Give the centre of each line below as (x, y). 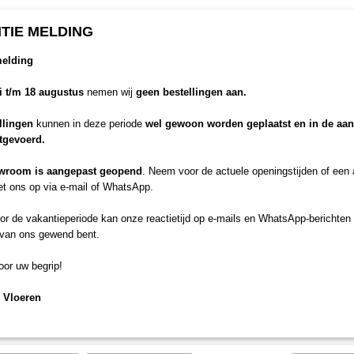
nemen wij (110, 92)
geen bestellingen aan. (191, 92)
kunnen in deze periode (89, 124)
